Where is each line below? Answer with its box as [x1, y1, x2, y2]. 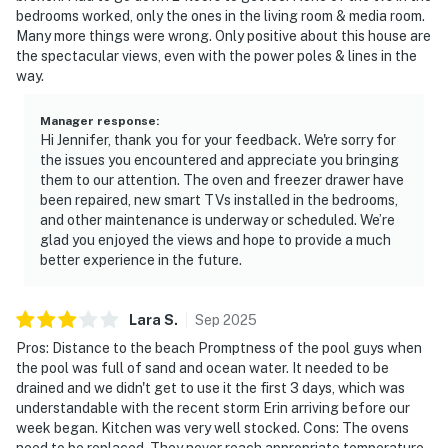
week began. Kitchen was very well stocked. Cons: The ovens [16, 419, 409, 436]
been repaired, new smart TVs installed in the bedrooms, [40, 191, 398, 208]
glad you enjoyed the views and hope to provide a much [40, 231, 391, 248]
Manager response [40, 113, 156, 128]
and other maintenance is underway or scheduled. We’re [40, 211, 395, 228]
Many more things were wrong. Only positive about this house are [16, 27, 431, 44]
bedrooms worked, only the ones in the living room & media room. [16, 7, 425, 24]
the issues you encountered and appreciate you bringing [40, 151, 399, 168]
